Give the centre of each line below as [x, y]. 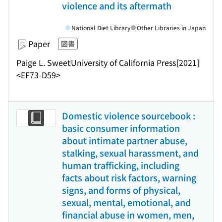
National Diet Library [101, 28]
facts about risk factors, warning [129, 177]
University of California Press [123, 62]
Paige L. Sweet [43, 62]
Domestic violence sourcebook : [129, 115]
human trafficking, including [121, 165]
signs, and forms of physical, [121, 190]
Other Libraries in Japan [171, 28]
